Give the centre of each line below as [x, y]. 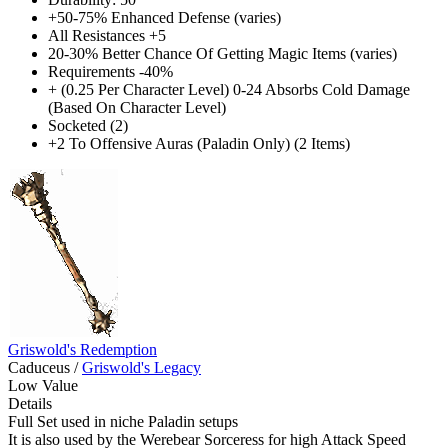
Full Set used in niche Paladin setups [123, 421]
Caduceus [39, 367]
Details [30, 403]
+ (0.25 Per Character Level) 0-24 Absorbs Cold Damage [229, 89]
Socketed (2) [88, 125]
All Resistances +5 [107, 35]
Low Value [43, 385]
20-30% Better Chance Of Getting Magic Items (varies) [222, 53]
